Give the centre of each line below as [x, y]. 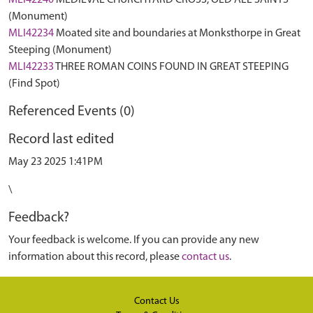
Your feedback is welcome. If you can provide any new [134, 240]
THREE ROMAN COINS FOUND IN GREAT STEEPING [172, 67]
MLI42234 [31, 34]
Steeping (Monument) [60, 50]
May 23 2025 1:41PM [56, 162]
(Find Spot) [34, 84]
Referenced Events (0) [72, 112]
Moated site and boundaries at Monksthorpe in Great [178, 34]
